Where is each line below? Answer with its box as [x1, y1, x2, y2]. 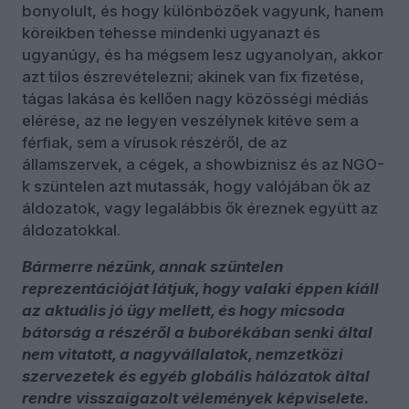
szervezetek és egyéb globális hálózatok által [22, 366, 370, 385]
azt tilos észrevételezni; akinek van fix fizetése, [22, 67, 364, 86]
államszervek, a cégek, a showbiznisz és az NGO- [22, 154, 384, 173]
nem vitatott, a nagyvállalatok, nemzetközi [22, 344, 343, 363]
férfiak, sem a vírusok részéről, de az [22, 132, 288, 152]
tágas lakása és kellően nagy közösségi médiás [22, 89, 369, 108]
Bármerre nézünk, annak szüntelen [22, 257, 283, 276]
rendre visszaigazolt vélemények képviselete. [22, 388, 369, 407]
